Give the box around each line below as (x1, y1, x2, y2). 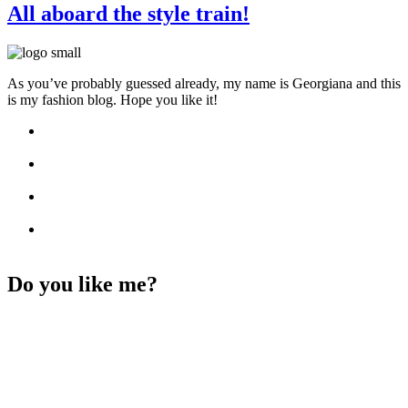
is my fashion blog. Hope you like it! (7, 91, 218, 107)
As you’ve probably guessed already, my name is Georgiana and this (7, 75, 401, 91)
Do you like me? (7, 271, 158, 296)
